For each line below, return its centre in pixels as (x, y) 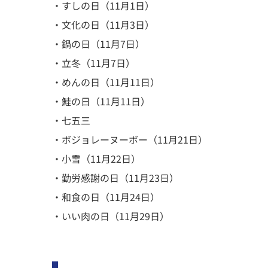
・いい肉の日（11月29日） (111, 216)
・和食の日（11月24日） (106, 197)
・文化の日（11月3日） (103, 25)
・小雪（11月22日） (96, 159)
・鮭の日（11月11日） (101, 101)
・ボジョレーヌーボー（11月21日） (130, 139)
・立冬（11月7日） (94, 63)
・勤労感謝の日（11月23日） (115, 178)
